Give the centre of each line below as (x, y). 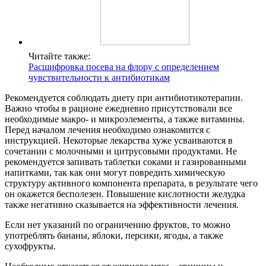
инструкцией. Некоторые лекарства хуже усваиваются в (119, 141)
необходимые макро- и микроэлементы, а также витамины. (125, 119)
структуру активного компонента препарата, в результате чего (131, 183)
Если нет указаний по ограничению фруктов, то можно (118, 225)
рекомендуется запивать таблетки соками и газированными (126, 162)
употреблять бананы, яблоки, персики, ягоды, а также (114, 236)
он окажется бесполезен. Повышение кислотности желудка (125, 194)
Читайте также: (59, 56)
